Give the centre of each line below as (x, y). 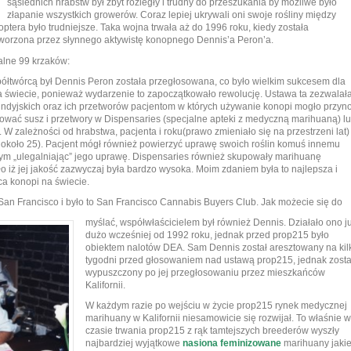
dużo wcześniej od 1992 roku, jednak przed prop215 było (207, 235)
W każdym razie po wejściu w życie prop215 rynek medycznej (216, 306)
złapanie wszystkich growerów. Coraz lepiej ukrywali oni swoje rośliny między (172, 15)
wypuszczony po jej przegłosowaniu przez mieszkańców (205, 273)
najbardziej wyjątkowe (134, 344)
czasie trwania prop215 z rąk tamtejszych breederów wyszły (212, 331)
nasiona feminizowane (232, 344)
